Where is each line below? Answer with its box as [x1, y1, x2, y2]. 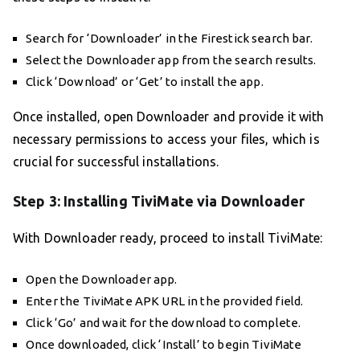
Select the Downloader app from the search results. [26, 53, 317, 67]
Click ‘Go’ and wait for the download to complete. [26, 316, 301, 330]
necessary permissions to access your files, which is [13, 132, 320, 147]
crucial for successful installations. [13, 154, 219, 170]
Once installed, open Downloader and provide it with [13, 109, 325, 125]
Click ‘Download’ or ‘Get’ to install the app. [26, 75, 264, 89]
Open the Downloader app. [26, 272, 178, 287]
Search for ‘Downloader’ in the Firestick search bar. [26, 31, 313, 46]
